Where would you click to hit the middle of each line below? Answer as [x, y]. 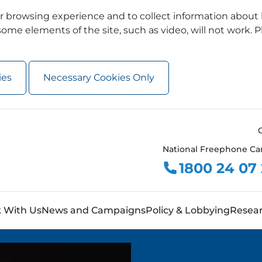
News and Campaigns [94, 211]
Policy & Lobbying [188, 211]
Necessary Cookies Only [99, 77]
